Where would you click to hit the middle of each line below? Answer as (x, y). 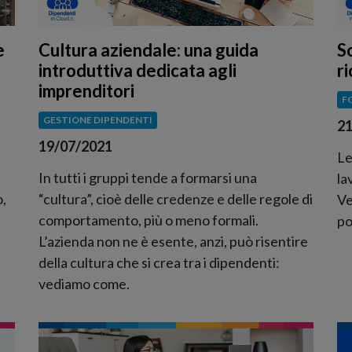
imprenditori (86, 91)
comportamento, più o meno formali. (148, 220)
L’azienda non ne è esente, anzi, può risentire (173, 241)
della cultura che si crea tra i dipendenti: (159, 262)
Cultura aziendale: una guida (148, 50)
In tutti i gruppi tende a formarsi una (148, 177)
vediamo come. (84, 283)
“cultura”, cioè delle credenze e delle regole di (176, 198)
